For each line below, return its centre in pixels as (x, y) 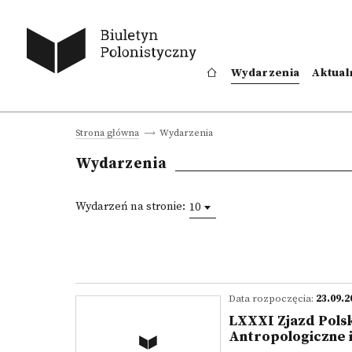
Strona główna (107, 133)
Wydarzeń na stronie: (130, 207)
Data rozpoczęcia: (272, 299)
